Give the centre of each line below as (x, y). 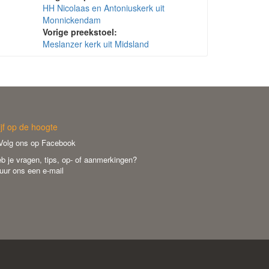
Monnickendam (72, 20)
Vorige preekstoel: (80, 32)
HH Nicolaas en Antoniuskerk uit (104, 8)
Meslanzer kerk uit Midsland (96, 44)
